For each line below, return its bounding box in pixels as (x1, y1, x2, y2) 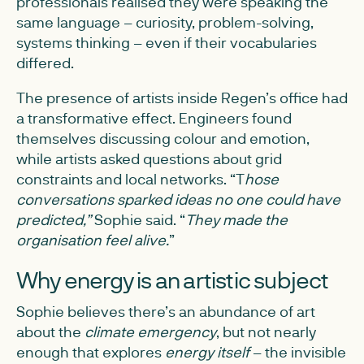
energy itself (165, 342, 249, 362)
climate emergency (84, 322, 216, 341)
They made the (185, 210, 288, 229)
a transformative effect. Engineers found (16, 108, 292, 128)
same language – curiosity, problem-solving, (16, 12, 314, 32)
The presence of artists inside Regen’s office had (16, 88, 348, 107)
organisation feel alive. (16, 230, 169, 249)
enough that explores (16, 342, 165, 362)
